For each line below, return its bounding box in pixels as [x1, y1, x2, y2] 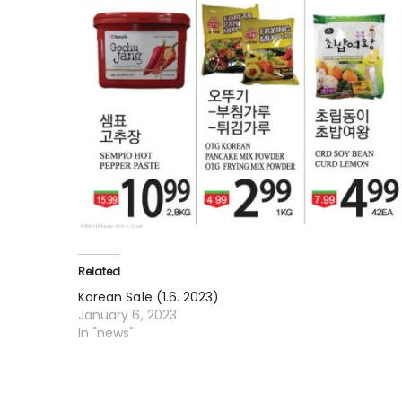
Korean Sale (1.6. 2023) [78, 288, 220, 306]
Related [78, 264, 121, 279]
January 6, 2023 [78, 306, 177, 324]
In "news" [78, 324, 135, 342]
